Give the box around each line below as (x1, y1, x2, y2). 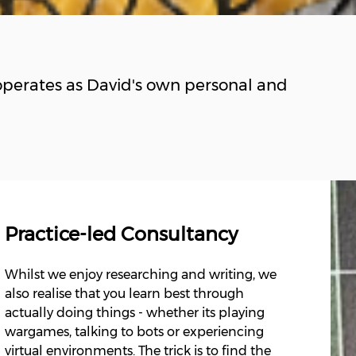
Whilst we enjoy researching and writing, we (5, 266, 277, 282)
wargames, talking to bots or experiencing (5, 323, 265, 339)
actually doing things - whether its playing (5, 304, 265, 320)
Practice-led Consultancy (5, 222, 238, 246)
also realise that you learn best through (5, 285, 245, 301)
